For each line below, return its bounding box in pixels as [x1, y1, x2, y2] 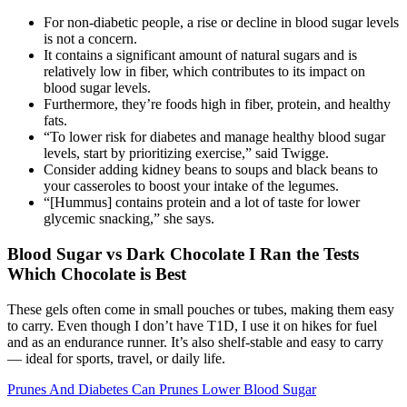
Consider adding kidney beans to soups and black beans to [44, 162, 378, 178]
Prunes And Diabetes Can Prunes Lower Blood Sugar [7, 381, 316, 397]
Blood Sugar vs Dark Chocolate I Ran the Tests [7, 244, 359, 264]
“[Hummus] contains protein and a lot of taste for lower [44, 194, 360, 211]
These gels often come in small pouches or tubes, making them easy [7, 301, 394, 317]
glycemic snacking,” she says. [44, 211, 214, 227]
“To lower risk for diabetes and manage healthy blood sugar [44, 129, 385, 145]
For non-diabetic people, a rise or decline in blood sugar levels [44, 15, 399, 31]
